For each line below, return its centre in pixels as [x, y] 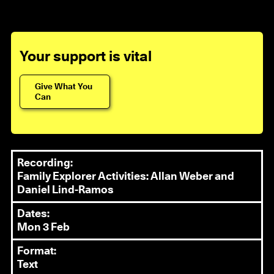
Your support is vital [86, 57]
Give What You [64, 87]
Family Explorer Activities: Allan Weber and [126, 176]
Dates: [34, 214]
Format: [37, 252]
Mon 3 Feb [44, 227]
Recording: [45, 163]
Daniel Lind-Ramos [66, 190]
